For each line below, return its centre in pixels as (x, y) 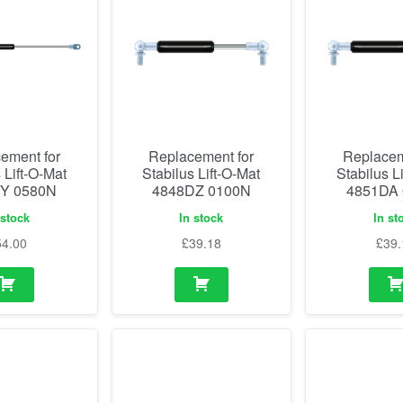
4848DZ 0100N (201, 191)
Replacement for (201, 157)
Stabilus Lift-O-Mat (201, 174)
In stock (201, 217)
